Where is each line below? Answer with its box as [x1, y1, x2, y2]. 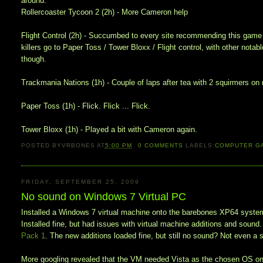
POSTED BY [21, 141, 62, 149]
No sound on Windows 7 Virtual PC [21, 191, 187, 203]
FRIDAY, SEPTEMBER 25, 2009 [21, 178, 140, 185]
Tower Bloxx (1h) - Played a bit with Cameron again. [21, 125, 198, 134]
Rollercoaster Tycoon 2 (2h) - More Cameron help [21, 8, 188, 17]
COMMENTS [141, 141, 184, 149]
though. [21, 55, 47, 64]
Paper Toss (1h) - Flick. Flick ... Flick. [21, 102, 151, 111]
